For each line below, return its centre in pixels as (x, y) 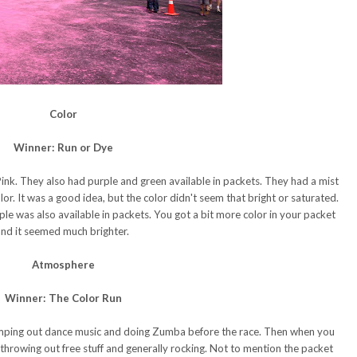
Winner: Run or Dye (63, 147)
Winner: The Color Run (63, 298)
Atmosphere (63, 264)
